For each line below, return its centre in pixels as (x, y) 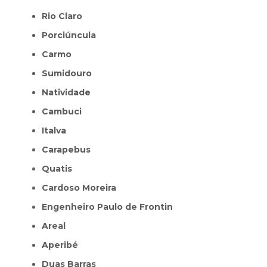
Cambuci (65, 111)
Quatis (61, 168)
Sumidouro (70, 73)
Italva (55, 130)
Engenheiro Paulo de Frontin (110, 207)
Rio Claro (65, 16)
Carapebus (69, 149)
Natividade (69, 92)
